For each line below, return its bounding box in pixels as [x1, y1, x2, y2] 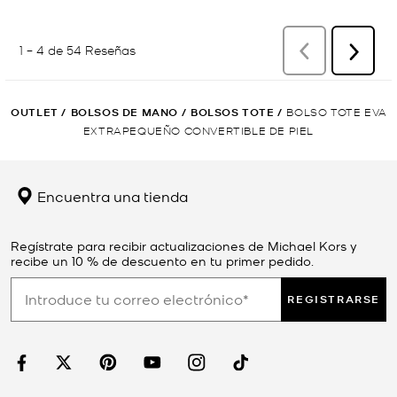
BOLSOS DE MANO [70, 104, 179, 120]
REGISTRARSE [287, 291, 380, 307]
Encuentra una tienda [34, 185, 188, 206]
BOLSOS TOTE [190, 104, 275, 120]
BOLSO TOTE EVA [286, 104, 387, 118]
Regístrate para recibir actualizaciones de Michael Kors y [11, 237, 357, 253]
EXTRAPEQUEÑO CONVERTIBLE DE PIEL [82, 122, 315, 136]
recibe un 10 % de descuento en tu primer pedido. [11, 252, 314, 269]
